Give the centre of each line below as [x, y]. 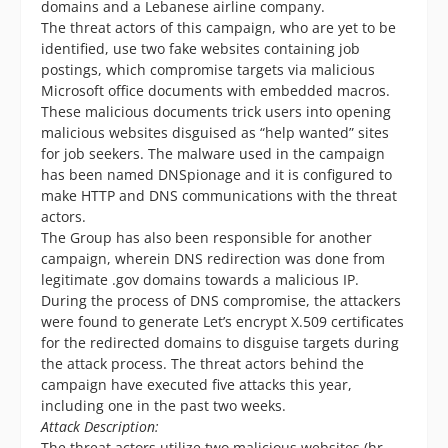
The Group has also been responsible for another [206, 238]
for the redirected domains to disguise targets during [220, 343]
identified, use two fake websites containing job [200, 49]
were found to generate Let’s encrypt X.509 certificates [222, 322]
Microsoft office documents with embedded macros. [215, 91]
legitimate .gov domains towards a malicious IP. [200, 280]
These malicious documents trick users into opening [216, 112]
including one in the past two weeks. [163, 406]
